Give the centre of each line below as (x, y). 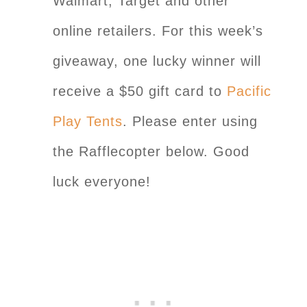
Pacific (249, 91)
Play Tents (88, 122)
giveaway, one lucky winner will (157, 61)
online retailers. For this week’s (158, 31)
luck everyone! (104, 182)
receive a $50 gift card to (140, 91)
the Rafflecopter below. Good (151, 152)
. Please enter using (190, 122)
